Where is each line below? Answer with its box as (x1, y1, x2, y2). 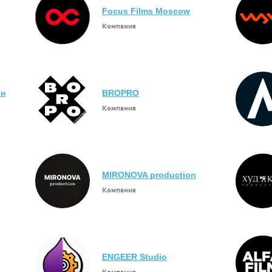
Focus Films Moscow (102, 6, 190, 16)
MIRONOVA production (102, 170, 196, 180)
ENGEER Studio (102, 252, 167, 262)
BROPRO (102, 88, 139, 98)
